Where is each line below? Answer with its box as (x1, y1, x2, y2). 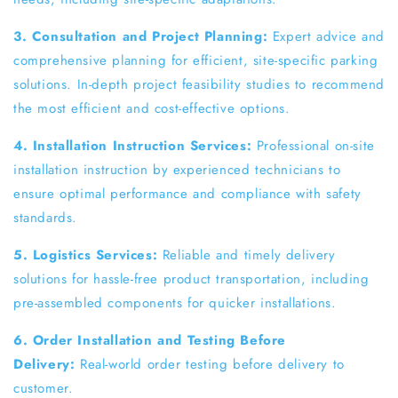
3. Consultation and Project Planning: (13, 26, 273, 46)
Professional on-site (256, 135, 375, 155)
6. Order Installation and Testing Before (13, 330, 287, 350)
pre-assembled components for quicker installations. (13, 292, 337, 313)
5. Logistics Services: (13, 244, 163, 265)
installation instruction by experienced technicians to (13, 159, 341, 179)
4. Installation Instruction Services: (13, 135, 257, 155)
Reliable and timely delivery (162, 244, 336, 265)
